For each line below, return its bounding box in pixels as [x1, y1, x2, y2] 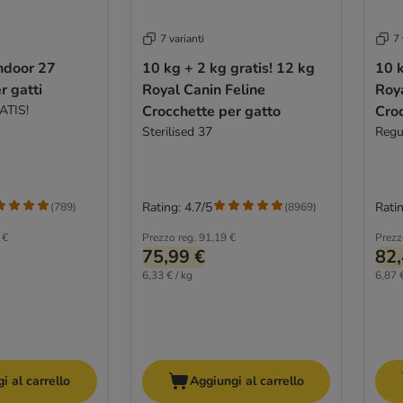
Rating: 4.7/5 [141, 198, 212, 216]
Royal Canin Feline [141, 79, 265, 100]
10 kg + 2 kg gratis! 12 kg [141, 58, 315, 78]
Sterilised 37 [141, 122, 212, 140]
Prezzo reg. [141, 229, 196, 245]
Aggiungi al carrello [189, 372, 304, 390]
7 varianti [159, 31, 204, 46]
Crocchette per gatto [141, 101, 281, 121]
